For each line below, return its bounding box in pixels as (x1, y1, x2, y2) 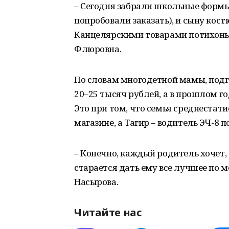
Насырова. (74, 176, 119, 188)
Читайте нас (74, 205, 142, 219)
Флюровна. (74, 43, 122, 55)
